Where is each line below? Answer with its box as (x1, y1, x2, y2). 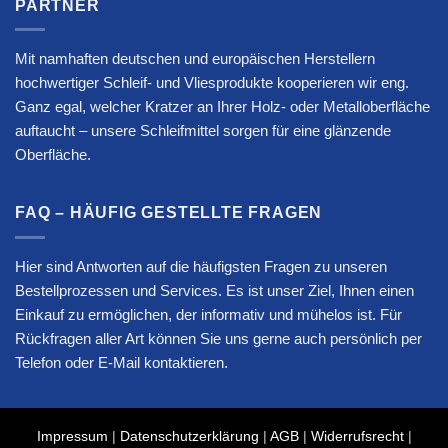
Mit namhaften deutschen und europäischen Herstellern (15, 50, 375, 68)
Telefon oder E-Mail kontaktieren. (15, 353, 228, 371)
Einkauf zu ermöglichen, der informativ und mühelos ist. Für (15, 305, 402, 323)
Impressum (36, 428, 108, 445)
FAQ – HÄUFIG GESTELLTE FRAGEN (15, 204, 323, 222)
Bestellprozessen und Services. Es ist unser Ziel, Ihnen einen (15, 281, 414, 299)
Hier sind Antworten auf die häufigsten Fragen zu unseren (15, 257, 387, 275)
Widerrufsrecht (310, 428, 404, 445)
